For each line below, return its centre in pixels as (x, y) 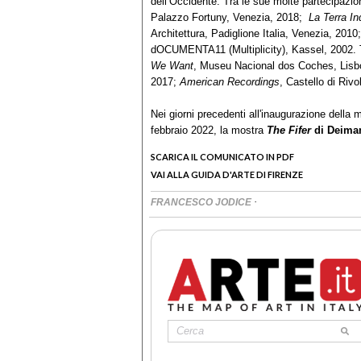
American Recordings (230, 81)
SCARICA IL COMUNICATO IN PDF (222, 156)
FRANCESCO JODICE (202, 202)
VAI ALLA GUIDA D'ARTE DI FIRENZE (227, 174)
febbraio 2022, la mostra (209, 130)
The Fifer (289, 130)
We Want (172, 65)
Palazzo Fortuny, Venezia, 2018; (230, 17)
